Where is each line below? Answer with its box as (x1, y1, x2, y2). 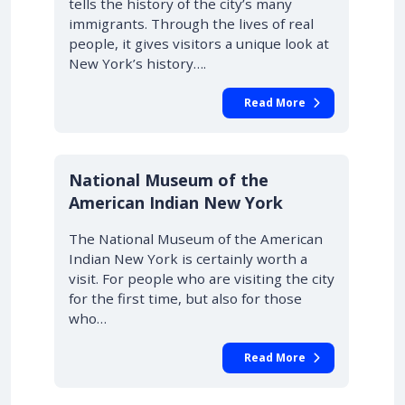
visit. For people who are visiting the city (69, 269, 334, 287)
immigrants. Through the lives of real (69, 14, 314, 33)
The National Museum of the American (69, 230, 323, 248)
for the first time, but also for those (69, 289, 302, 307)
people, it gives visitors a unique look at (69, 34, 329, 52)
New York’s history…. (69, 54, 206, 72)
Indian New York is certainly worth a (69, 250, 307, 268)
